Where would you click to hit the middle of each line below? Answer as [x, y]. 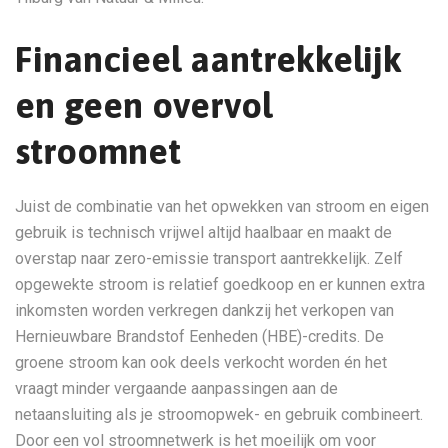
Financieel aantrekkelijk [208, 59]
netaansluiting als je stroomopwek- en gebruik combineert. [219, 414]
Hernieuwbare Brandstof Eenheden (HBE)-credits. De [199, 336]
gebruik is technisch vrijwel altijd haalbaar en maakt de [203, 232]
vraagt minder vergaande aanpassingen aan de [176, 388]
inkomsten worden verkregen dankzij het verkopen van [204, 310]
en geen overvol [143, 105]
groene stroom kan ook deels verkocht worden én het [201, 362]
